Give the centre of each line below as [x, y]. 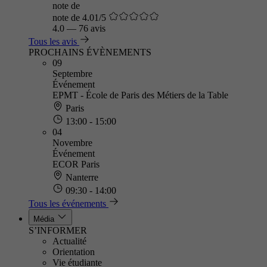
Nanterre [81, 177]
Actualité [69, 241]
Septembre [72, 74]
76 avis [92, 28]
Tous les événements [67, 204]
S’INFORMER [58, 230]
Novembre [72, 143]
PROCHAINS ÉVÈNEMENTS [90, 52]
